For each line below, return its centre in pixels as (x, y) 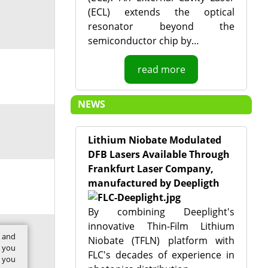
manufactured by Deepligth (153, 183)
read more (161, 69)
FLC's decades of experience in (161, 255)
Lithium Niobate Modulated (154, 140)
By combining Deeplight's (161, 212)
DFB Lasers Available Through (159, 154)
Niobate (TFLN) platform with (161, 240)
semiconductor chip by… (143, 41)
